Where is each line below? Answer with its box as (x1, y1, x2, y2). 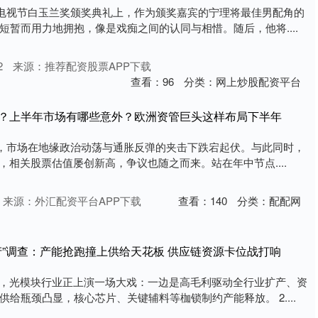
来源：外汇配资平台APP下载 (3, 193, 141, 209)
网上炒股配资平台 (216, 74, 301, 89)
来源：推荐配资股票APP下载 (13, 58, 151, 74)
